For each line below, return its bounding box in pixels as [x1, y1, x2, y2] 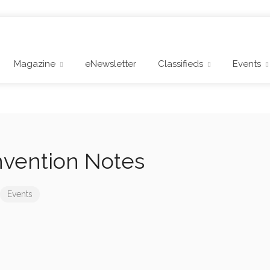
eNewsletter [85, 58, 136, 70]
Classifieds [158, 58, 203, 70]
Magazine [14, 58, 55, 70]
